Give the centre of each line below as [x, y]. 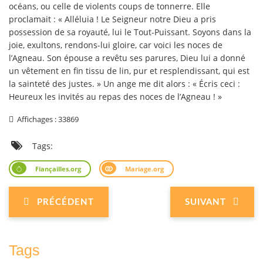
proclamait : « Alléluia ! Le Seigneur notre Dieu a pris [112, 19]
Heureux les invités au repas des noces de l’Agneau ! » [115, 96]
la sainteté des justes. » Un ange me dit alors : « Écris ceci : [124, 83]
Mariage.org [144, 168]
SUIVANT [205, 202]
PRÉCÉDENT [65, 202]
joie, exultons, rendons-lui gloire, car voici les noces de [116, 45]
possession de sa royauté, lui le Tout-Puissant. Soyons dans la [130, 32]
